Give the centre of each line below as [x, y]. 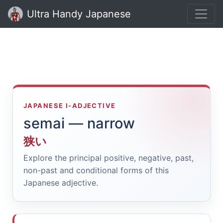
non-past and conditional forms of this [96, 170]
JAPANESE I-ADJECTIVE [70, 106]
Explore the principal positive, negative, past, [109, 158]
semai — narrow [79, 123]
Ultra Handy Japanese [79, 14]
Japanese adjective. [61, 183]
